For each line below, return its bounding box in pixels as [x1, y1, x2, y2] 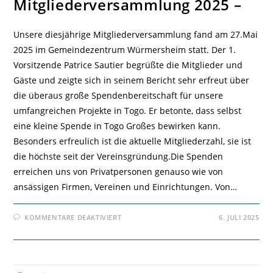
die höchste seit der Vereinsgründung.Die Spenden [13, 151, 224, 163]
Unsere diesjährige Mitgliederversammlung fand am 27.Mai [13, 29, 258, 41]
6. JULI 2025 [219, 213, 260, 222]
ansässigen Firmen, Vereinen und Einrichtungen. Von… [13, 181, 238, 193]
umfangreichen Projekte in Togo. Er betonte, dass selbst [13, 105, 242, 117]
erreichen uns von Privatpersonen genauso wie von [13, 166, 224, 178]
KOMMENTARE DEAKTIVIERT [24, 213, 122, 222]
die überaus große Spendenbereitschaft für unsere [13, 90, 224, 102]
